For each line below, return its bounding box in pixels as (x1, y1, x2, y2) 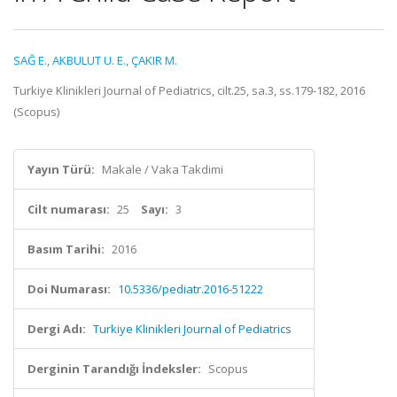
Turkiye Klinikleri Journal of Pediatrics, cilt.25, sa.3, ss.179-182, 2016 (13, 82, 365, 98)
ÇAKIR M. (131, 52, 177, 68)
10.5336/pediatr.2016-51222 (118, 281, 263, 297)
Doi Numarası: (27, 281, 111, 297)
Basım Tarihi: (27, 241, 105, 257)
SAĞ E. (13, 52, 47, 68)
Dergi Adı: (27, 321, 86, 337)
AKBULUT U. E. (52, 52, 126, 68)
